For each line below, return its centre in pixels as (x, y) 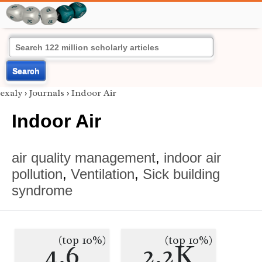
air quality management (84, 158)
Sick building (181, 174)
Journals (47, 93)
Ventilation (103, 174)
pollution (37, 174)
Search (26, 71)
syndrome (42, 190)
